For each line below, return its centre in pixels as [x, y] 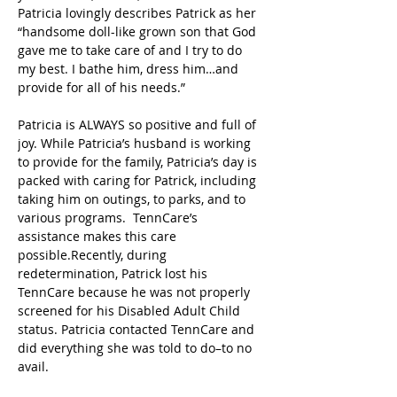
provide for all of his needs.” [105, 87]
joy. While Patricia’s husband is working [136, 143]
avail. [37, 366]
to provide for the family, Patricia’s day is [139, 162]
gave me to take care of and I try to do [132, 50]
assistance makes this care [99, 236]
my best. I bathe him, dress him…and [130, 69]
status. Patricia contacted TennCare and [138, 329]
